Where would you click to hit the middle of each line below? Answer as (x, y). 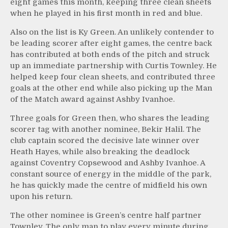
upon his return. (41, 196)
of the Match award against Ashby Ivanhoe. (92, 99)
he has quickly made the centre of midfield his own (109, 185)
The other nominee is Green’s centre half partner (106, 215)
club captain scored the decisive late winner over (105, 140)
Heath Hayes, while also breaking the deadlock (100, 151)
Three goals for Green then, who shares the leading (110, 118)
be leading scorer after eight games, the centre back (111, 43)
